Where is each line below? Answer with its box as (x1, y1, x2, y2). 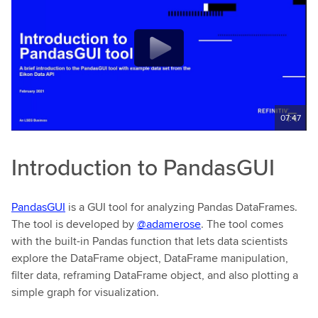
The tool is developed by (11, 216, 137, 232)
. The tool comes (201, 216, 283, 232)
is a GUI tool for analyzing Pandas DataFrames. (65, 199, 297, 215)
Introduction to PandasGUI (11, 150, 275, 184)
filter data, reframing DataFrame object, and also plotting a (11, 267, 298, 283)
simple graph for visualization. (11, 284, 159, 300)
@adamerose (137, 216, 201, 232)
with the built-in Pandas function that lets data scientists (11, 233, 287, 249)
